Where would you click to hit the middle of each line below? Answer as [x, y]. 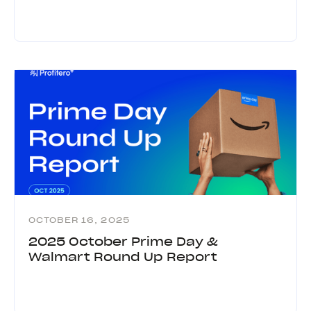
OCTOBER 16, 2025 [79, 220]
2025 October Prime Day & [123, 241]
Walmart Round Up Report [123, 257]
